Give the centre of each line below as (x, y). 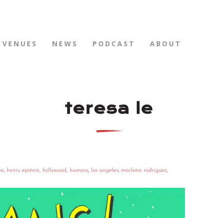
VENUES (20, 44)
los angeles (105, 171)
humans (79, 171)
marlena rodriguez (144, 171)
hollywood (54, 171)
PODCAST (114, 44)
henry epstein (23, 171)
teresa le (109, 109)
